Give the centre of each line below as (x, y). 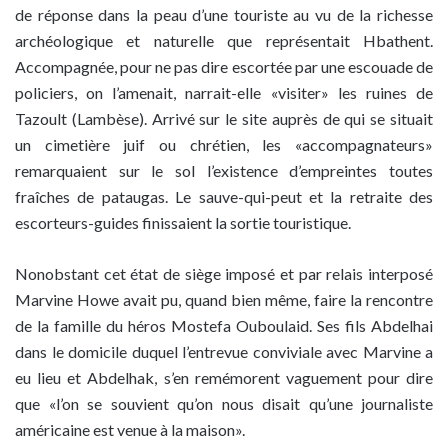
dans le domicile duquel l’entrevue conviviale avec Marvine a (224, 352)
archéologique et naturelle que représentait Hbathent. (224, 41)
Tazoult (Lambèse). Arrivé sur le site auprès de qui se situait (224, 119)
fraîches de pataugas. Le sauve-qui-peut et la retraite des (224, 197)
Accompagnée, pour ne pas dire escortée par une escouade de (224, 67)
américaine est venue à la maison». (130, 430)
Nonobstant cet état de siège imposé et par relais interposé (224, 274)
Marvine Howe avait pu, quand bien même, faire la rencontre (224, 300)
